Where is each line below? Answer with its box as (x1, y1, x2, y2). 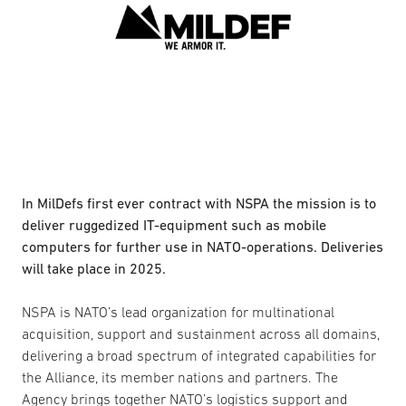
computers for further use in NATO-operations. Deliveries (22, 238, 383, 255)
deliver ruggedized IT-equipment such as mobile (22, 217, 326, 233)
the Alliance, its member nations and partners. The (22, 369, 338, 385)
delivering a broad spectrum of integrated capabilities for (22, 347, 376, 363)
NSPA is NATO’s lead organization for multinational (22, 304, 334, 320)
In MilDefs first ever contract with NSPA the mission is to (22, 195, 376, 211)
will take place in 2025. (22, 260, 166, 276)
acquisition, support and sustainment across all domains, (22, 325, 380, 342)
